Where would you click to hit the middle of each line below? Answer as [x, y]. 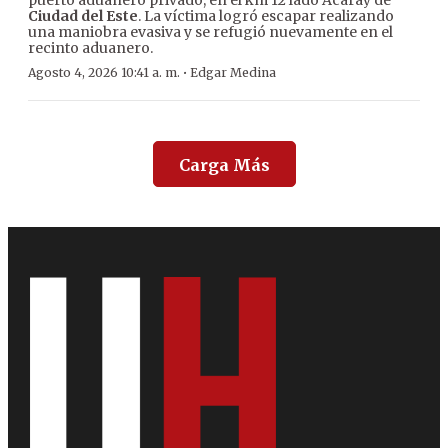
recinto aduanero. [90, 48]
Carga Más [224, 165]
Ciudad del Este [83, 16]
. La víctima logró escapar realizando [266, 16]
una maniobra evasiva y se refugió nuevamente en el [210, 32]
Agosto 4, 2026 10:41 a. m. [104, 73]
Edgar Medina [233, 73]
